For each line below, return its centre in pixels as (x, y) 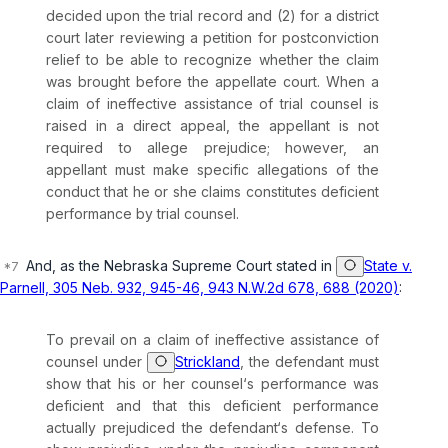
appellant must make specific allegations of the (212, 170)
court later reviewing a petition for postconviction (212, 38)
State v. (388, 266)
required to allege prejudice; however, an (212, 148)
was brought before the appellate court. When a (212, 82)
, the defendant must (309, 362)
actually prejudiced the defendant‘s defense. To (212, 428)
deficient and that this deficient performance (212, 406)
